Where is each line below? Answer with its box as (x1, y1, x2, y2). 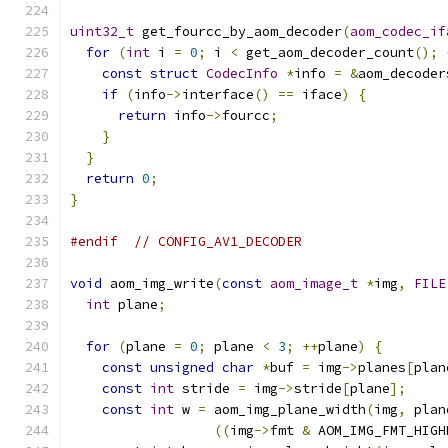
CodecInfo (206, 65, 278, 82)
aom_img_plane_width (206, 401, 366, 418)
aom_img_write (102, 275, 214, 292)
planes (358, 359, 406, 376)
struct (150, 65, 198, 82)
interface (182, 86, 254, 103)
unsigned (150, 359, 214, 376)
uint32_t (70, 23, 134, 40)
